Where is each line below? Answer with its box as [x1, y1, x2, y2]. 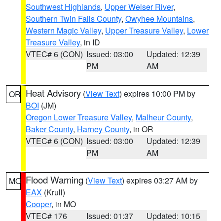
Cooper [26, 198, 51, 210]
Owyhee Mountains [125, 13, 193, 24]
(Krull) [42, 186, 65, 198]
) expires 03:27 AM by [122, 175, 198, 186]
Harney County [77, 123, 129, 135]
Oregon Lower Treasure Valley [26, 111, 132, 123]
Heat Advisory [26, 86, 81, 99]
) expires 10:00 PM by [119, 88, 195, 99]
